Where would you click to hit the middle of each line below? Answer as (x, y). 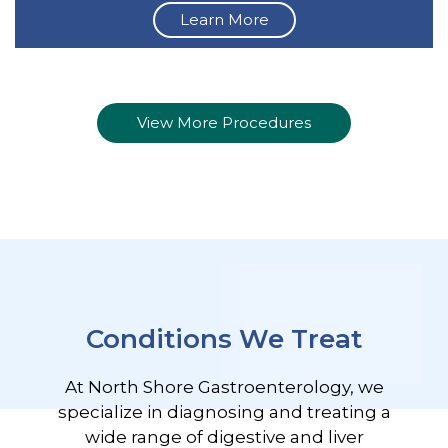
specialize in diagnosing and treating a (224, 412)
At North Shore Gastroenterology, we (224, 387)
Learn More (224, 20)
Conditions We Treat (224, 339)
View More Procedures (224, 123)
